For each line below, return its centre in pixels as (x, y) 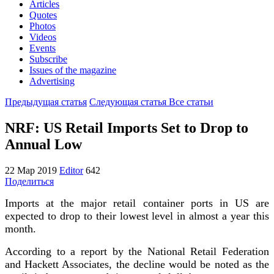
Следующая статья (129, 102)
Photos (43, 26)
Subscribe (48, 59)
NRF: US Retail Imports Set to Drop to (127, 128)
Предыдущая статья (46, 102)
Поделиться (29, 181)
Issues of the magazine (73, 70)
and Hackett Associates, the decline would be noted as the (137, 264)
